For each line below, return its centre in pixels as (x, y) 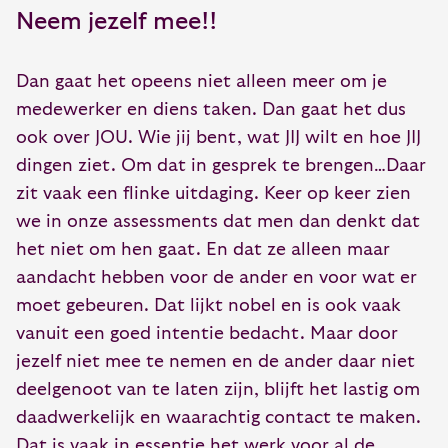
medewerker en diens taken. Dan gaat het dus (211, 110)
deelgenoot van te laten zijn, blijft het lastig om (218, 390)
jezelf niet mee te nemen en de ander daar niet (215, 362)
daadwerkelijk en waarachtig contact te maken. (218, 418)
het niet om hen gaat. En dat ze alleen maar (203, 250)
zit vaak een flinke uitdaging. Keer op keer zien (213, 194)
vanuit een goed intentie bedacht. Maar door (207, 334)
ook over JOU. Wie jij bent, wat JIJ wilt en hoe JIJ (218, 138)
